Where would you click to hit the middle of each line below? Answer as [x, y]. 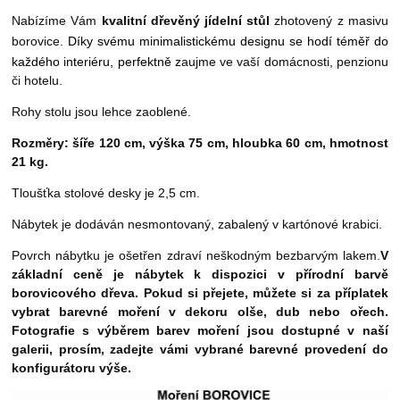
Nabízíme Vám [57, 21]
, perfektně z [146, 62]
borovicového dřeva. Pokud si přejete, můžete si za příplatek [200, 293]
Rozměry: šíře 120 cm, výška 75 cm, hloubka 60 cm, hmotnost [200, 143]
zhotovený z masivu [329, 21]
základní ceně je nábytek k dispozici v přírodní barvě [200, 275]
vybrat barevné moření [91, 312]
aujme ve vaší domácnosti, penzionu [284, 62]
